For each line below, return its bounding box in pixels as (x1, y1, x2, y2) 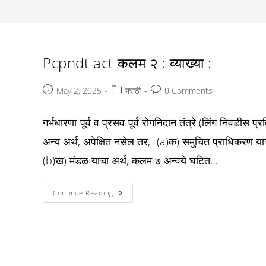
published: (42, 97, 85, 108)
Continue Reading (53, 188, 113, 197)
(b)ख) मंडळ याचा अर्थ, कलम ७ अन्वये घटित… (43, 153, 218, 167)
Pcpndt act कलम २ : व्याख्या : (43, 53, 213, 72)
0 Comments (164, 85, 213, 96)
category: (111, 97, 147, 108)
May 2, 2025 (56, 85, 102, 96)
